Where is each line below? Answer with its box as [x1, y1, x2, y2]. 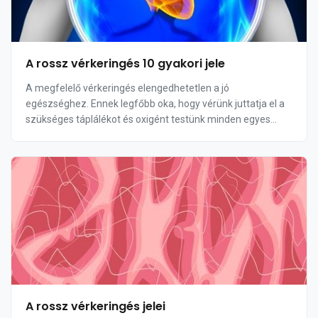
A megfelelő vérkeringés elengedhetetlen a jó [26, 82, 229, 94]
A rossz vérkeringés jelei [26, 298, 165, 314]
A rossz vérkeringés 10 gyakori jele [26, 55, 225, 72]
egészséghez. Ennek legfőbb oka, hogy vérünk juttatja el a [26, 98, 285, 109]
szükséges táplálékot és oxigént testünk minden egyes [26, 114, 270, 125]
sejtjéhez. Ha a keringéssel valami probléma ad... [26, 129, 241, 141]
